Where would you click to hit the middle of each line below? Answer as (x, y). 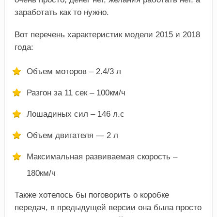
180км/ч (41, 173)
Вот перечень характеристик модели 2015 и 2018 (107, 35)
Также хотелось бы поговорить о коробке (92, 195)
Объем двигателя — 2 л (72, 136)
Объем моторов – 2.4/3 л (74, 72)
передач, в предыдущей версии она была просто (108, 208)
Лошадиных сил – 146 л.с (75, 114)
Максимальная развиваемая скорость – (102, 157)
